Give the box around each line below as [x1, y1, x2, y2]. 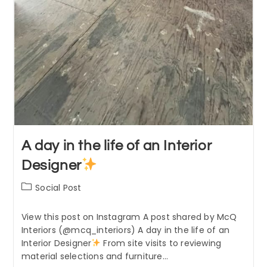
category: [20, 193, 62, 205]
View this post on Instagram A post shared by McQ [21, 210, 237, 223]
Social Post [35, 181, 82, 194]
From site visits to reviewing [101, 237, 222, 249]
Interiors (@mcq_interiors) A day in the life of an [21, 223, 229, 236]
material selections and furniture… [21, 250, 168, 262]
